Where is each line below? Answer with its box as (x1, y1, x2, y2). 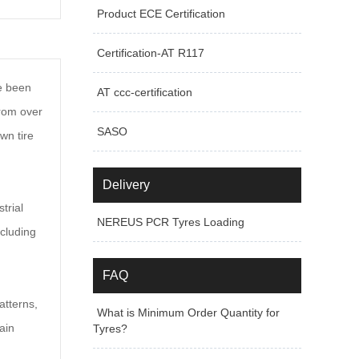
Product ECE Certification (97, 7, 225, 20)
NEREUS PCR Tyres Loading (97, 216, 244, 228)
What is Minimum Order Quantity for (97, 306, 280, 319)
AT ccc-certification (97, 86, 192, 99)
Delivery (103, 178, 150, 192)
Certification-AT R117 (97, 46, 204, 59)
